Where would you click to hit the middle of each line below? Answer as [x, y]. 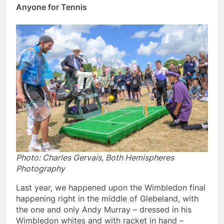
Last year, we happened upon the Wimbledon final [111, 188]
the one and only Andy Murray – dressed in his [104, 210]
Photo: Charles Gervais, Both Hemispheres [95, 158]
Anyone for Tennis [51, 7]
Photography [40, 169]
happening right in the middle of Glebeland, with [107, 199]
